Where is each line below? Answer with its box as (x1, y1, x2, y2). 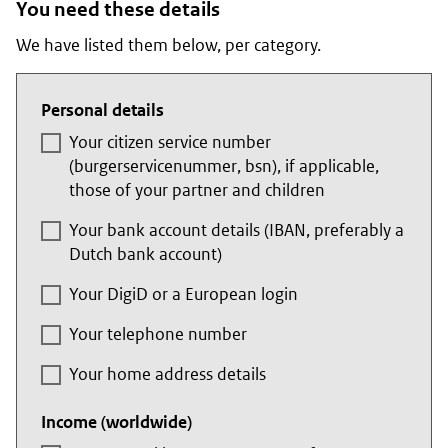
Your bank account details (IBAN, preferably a (69, 219, 404, 242)
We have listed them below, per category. (16, 34, 321, 57)
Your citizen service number (69, 131, 271, 154)
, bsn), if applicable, (237, 155, 379, 178)
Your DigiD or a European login (69, 283, 298, 306)
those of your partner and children (69, 179, 325, 202)
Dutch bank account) (69, 243, 222, 266)
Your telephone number (69, 323, 247, 346)
